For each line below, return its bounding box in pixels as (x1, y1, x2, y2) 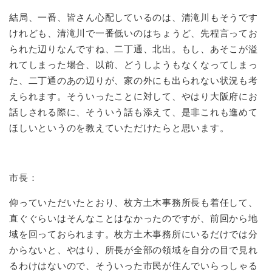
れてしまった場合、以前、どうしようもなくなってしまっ (9, 59, 258, 70)
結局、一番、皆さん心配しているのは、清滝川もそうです (9, 12, 258, 23)
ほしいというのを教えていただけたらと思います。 (9, 123, 229, 134)
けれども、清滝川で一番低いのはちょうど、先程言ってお (9, 28, 258, 39)
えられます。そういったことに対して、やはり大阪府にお (9, 91, 258, 102)
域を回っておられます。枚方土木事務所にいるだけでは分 (9, 229, 258, 240)
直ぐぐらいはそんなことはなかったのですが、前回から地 (9, 213, 258, 224)
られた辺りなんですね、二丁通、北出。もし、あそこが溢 (9, 44, 258, 55)
